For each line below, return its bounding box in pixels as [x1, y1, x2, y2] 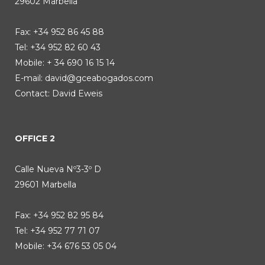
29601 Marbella [15, 179, 76, 190]
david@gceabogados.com [45, 73, 153, 83]
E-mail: [15, 73, 45, 83]
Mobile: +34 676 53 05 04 [15, 241, 117, 251]
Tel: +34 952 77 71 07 [15, 225, 100, 236]
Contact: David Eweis [15, 88, 102, 99]
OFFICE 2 [15, 133, 55, 144]
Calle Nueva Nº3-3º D [15, 164, 101, 174]
